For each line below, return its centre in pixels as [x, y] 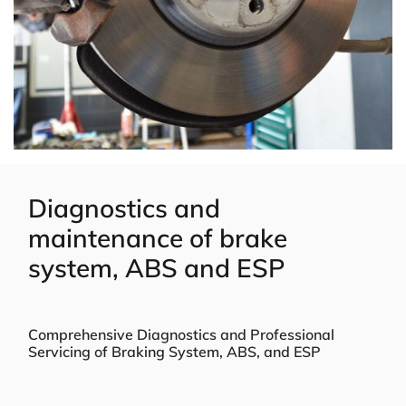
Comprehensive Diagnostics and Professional [181, 334]
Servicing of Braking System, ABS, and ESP [174, 352]
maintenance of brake [158, 238]
